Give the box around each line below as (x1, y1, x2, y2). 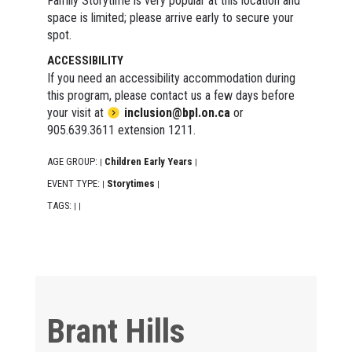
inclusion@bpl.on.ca (123, 104, 230, 120)
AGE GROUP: (46, 155, 100, 167)
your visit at (46, 104, 107, 120)
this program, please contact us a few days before (46, 87, 295, 103)
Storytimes (106, 177, 155, 189)
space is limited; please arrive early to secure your (46, 9, 294, 25)
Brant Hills (46, 310, 185, 350)
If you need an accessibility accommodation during (46, 70, 295, 86)
